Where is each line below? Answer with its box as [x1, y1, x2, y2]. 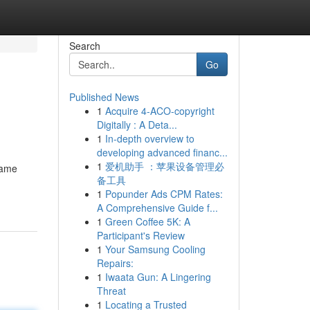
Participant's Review [96, 228, 185, 242]
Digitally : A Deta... [96, 118, 177, 131]
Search [69, 39, 100, 53]
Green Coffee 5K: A [104, 215, 190, 228]
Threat [96, 284, 126, 298]
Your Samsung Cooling [104, 242, 206, 256]
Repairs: [96, 256, 134, 270]
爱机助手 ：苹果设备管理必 [104, 159, 224, 173]
